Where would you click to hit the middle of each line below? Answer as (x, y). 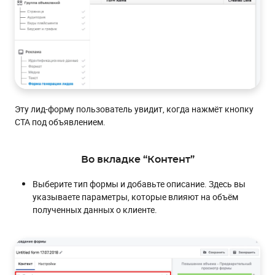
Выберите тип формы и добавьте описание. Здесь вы (139, 184)
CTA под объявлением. (60, 122)
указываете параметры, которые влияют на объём (135, 197)
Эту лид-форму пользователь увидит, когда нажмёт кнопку (134, 109)
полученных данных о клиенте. (95, 210)
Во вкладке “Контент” (137, 160)
